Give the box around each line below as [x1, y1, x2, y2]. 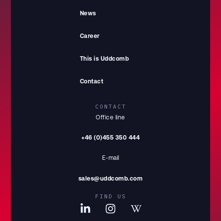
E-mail [102, 154, 119, 162]
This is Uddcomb [79, 55, 129, 62]
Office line [96, 113, 125, 121]
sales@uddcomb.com [78, 175, 143, 182]
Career [79, 32, 100, 39]
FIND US [95, 193, 126, 200]
